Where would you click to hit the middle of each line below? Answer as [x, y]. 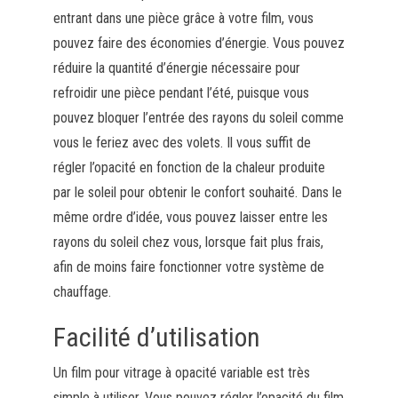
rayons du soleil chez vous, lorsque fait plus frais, [188, 242]
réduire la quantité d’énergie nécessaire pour [176, 68]
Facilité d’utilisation [156, 337]
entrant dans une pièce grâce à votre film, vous [183, 18]
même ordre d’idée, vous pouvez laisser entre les [190, 217]
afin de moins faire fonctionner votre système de [188, 267]
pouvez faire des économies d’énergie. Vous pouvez [199, 43]
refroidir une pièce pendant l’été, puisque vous [181, 92]
